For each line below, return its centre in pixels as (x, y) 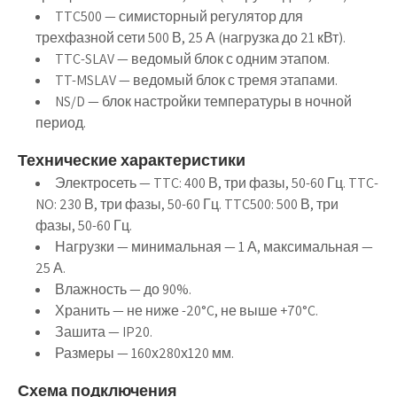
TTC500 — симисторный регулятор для (179, 16)
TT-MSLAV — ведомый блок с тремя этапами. (196, 80)
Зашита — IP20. (104, 332)
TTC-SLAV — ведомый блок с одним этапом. (192, 59)
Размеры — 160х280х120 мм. (144, 353)
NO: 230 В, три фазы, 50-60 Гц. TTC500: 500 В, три (187, 204)
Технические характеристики (132, 160)
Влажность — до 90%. (123, 289)
